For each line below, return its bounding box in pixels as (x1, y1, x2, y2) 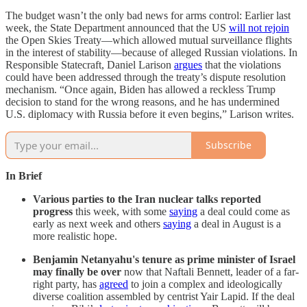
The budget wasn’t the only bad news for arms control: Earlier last (5, 9, 291, 21)
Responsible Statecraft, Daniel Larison (5, 58, 174, 71)
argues (174, 58, 202, 71)
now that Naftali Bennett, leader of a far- (121, 265, 299, 278)
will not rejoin (229, 21, 289, 34)
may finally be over (33, 265, 121, 278)
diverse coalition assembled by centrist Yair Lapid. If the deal (33, 290, 295, 302)
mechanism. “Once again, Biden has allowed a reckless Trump (5, 83, 275, 95)
